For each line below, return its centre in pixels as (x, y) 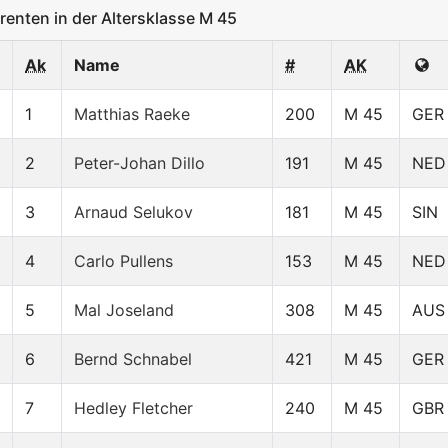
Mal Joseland (124, 310)
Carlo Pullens (123, 261)
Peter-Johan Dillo (139, 163)
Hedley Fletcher (133, 408)
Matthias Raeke (132, 114)
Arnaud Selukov (133, 212)
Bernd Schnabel (133, 359)
